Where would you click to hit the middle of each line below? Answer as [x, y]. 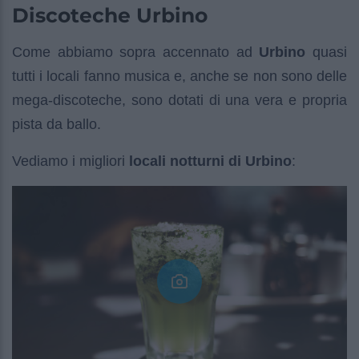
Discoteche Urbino [110, 16]
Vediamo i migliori [71, 161]
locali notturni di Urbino [210, 161]
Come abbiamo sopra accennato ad [136, 52]
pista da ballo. [56, 125]
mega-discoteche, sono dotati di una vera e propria [179, 101]
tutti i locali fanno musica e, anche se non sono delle [179, 77]
